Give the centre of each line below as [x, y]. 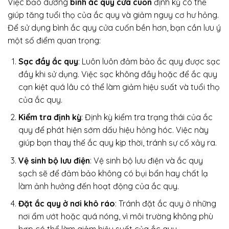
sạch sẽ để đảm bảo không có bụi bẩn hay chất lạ [113, 173]
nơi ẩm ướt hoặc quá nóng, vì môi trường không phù [116, 216]
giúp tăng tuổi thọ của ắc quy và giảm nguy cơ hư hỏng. [113, 15]
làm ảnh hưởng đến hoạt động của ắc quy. [98, 186]
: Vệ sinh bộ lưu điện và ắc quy [146, 160]
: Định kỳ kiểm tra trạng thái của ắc [147, 117]
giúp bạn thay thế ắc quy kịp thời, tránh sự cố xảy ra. [117, 143]
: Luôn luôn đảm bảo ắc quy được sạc [149, 61]
